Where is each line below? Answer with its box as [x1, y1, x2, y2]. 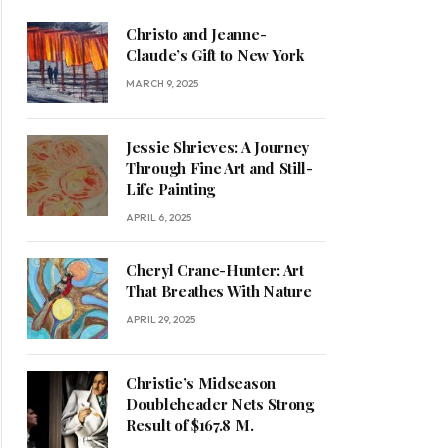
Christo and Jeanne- [126, 24, 267, 45]
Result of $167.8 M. [126, 415, 254, 436]
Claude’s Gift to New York [126, 45, 308, 66]
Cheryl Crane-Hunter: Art [126, 260, 304, 281]
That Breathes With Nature [126, 281, 312, 302]
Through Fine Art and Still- [126, 158, 313, 179]
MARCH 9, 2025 [126, 77, 198, 91]
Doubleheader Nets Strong [126, 394, 314, 415]
